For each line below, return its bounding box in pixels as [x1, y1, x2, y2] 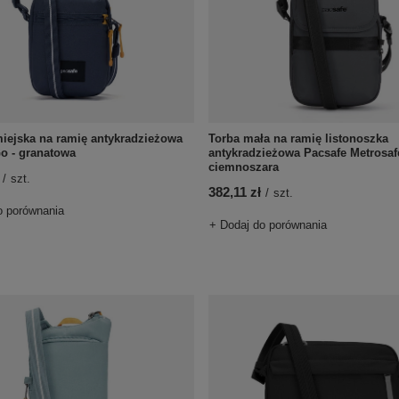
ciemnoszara [208, 160, 280, 174]
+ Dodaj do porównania [209, 218, 328, 232]
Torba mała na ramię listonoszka [208, 132, 389, 145]
